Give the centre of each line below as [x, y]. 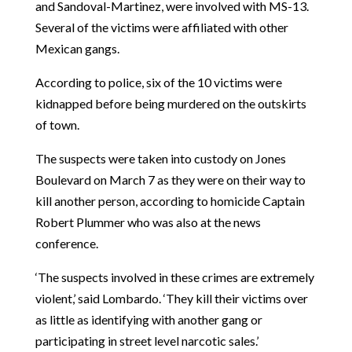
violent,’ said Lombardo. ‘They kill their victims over [171, 299]
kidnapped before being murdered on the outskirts [170, 104]
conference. [66, 244]
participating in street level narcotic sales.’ [148, 341]
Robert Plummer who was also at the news [148, 222]
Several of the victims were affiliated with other [161, 27]
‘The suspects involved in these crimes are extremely [174, 277]
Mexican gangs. [78, 49]
